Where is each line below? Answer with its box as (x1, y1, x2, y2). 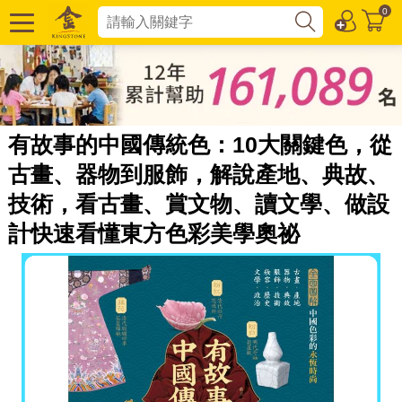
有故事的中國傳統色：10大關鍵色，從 (7, 131, 392, 157)
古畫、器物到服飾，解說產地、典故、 (7, 161, 389, 187)
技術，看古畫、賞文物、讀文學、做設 (7, 190, 389, 216)
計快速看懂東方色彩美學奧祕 (7, 220, 300, 246)
